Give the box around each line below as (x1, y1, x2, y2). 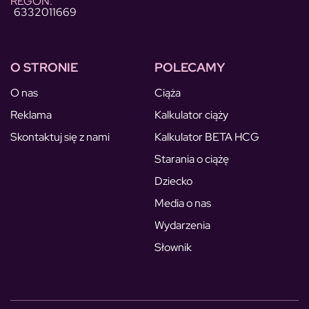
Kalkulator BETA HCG (154, 129, 259, 144)
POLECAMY (154, 59, 225, 75)
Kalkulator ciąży (154, 107, 228, 122)
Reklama (10, 107, 52, 122)
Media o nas (154, 195, 211, 210)
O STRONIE (10, 59, 78, 75)
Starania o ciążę (154, 151, 229, 166)
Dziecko (154, 173, 192, 188)
